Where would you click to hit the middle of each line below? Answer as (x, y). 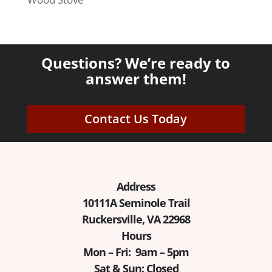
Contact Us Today (136, 119)
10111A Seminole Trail (136, 203)
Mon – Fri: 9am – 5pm (136, 252)
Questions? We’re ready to (136, 63)
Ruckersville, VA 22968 (136, 219)
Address (136, 187)
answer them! (136, 79)
